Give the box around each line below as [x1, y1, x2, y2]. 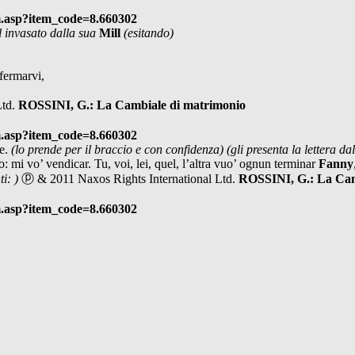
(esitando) [124, 25, 174, 40]
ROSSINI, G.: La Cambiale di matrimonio [18, 97, 246, 112]
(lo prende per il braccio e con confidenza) [11, 142, 227, 156]
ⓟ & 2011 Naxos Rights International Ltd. [21, 171, 239, 185]
